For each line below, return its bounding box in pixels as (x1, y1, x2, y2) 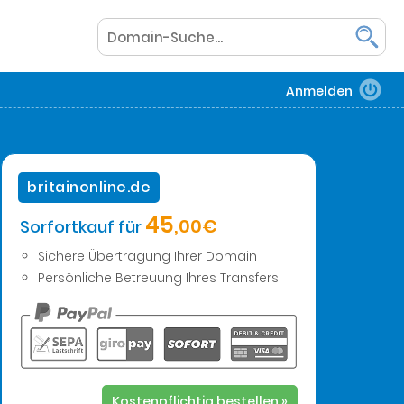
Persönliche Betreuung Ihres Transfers (38, 269, 279, 287)
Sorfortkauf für (20, 216, 142, 238)
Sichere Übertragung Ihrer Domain (38, 247, 257, 265)
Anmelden (286, 82, 353, 100)
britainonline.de (27, 177, 151, 197)
